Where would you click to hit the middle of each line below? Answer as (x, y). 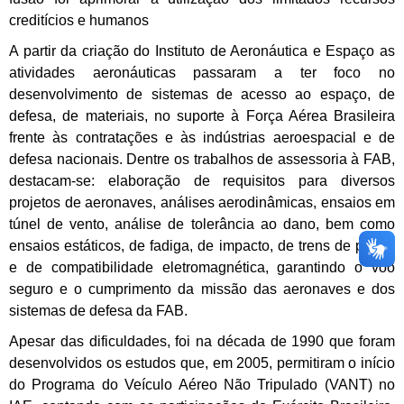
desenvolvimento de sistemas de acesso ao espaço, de (202, 95)
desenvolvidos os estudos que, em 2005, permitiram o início (202, 363)
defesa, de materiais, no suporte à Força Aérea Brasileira (202, 116)
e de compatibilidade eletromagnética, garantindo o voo (202, 268)
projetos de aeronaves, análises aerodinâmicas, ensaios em (202, 203)
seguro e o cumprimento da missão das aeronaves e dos (202, 289)
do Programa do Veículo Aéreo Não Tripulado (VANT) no (202, 385)
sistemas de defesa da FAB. (98, 311)
